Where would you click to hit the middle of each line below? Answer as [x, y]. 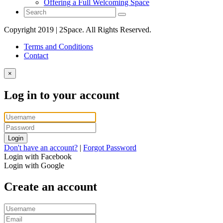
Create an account [51, 186]
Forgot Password [110, 147]
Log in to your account [62, 95]
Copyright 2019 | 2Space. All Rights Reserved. [78, 30]
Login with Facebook [38, 156]
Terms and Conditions [58, 47]
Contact [36, 56]
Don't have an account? [41, 147]
